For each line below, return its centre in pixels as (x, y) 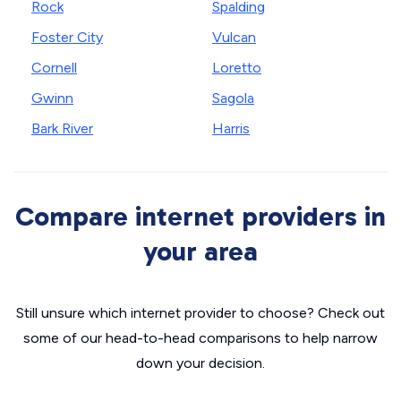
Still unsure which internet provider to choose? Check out (200, 313)
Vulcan (234, 37)
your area (200, 252)
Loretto (237, 68)
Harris (231, 128)
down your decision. (200, 363)
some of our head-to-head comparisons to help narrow (200, 338)
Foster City (67, 37)
